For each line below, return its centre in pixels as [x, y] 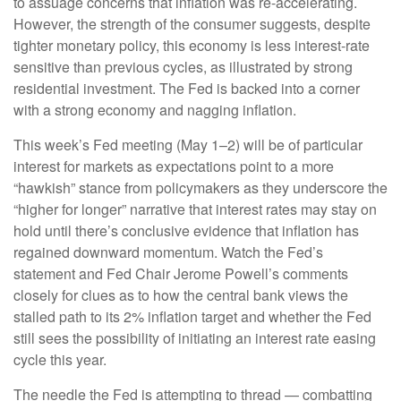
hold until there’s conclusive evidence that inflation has [186, 230]
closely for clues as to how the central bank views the [181, 294]
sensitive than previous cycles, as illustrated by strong [183, 66]
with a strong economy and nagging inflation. [155, 109]
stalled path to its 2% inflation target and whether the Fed [192, 316]
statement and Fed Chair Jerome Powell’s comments [181, 273]
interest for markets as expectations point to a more [174, 166]
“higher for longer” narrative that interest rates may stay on [195, 209]
